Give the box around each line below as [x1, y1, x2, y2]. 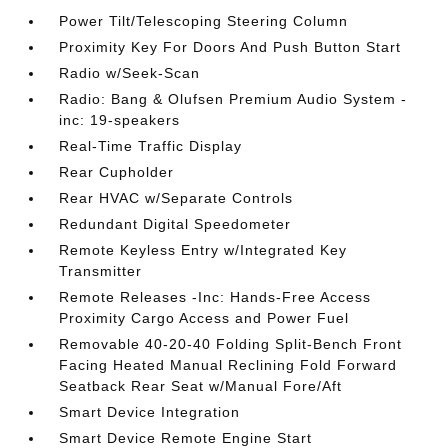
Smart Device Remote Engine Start [59, 430, 313, 446]
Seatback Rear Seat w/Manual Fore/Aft [59, 378, 343, 394]
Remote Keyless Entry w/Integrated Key [59, 242, 348, 258]
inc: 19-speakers [59, 112, 181, 128]
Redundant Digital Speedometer [59, 216, 292, 232]
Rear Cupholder [59, 164, 175, 180]
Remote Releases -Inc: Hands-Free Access [59, 289, 372, 305]
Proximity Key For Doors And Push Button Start [59, 39, 402, 55]
